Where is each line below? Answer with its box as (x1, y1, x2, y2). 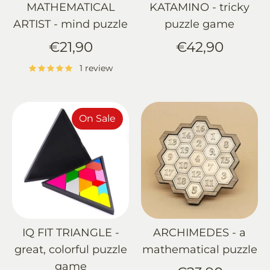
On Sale (79, 112, 116, 124)
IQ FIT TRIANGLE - (22, 225, 119, 239)
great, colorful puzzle (14, 242, 127, 256)
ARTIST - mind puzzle (13, 17, 128, 31)
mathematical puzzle (142, 242, 257, 256)
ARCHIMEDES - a (153, 225, 246, 239)
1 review (79, 63, 113, 73)
